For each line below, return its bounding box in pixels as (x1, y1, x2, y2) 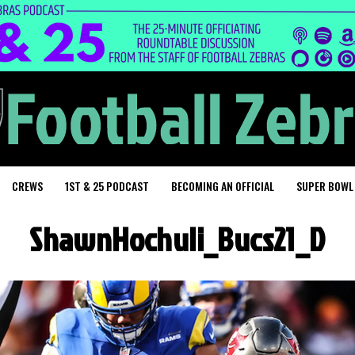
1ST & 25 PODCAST (65, 177, 149, 194)
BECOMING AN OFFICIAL (171, 177, 274, 194)
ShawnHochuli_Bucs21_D (29, 217, 326, 261)
